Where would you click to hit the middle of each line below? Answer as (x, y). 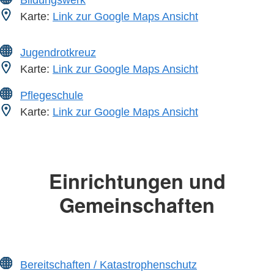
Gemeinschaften (137, 205)
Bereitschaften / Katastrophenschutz (109, 264)
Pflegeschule (52, 95)
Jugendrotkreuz (58, 53)
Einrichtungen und (137, 181)
